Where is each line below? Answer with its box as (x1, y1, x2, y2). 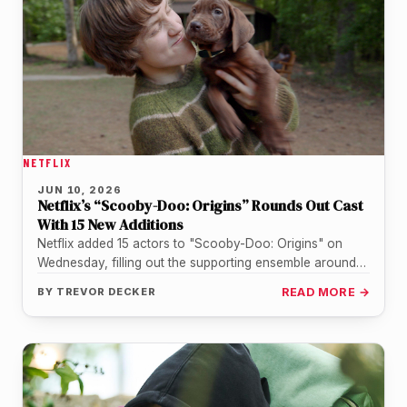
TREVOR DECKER (55, 285, 157, 299)
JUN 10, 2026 (37, 184, 122, 197)
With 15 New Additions (37, 214, 184, 235)
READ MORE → (281, 285, 370, 300)
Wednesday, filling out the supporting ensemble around (37, 255, 356, 271)
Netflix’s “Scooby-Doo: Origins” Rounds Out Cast (37, 195, 363, 216)
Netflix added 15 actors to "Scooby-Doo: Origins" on (37, 236, 342, 252)
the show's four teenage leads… (37, 274, 224, 290)
